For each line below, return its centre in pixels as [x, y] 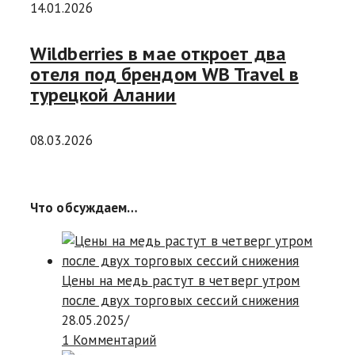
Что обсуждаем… [84, 208]
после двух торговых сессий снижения [181, 301]
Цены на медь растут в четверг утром [181, 281]
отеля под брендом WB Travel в [164, 74]
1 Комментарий [109, 340]
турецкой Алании [103, 95]
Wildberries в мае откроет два [158, 54]
